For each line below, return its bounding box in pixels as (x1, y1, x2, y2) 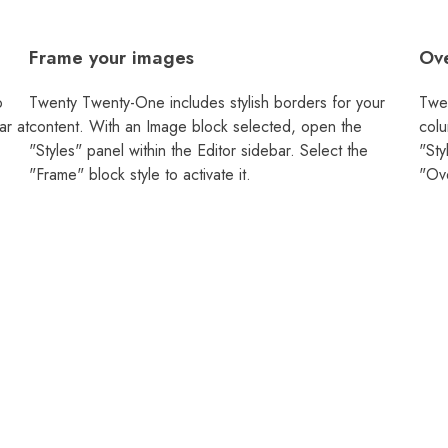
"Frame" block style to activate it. (29, 163, 251, 187)
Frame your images (29, 44, 194, 72)
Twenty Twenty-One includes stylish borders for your (29, 91, 385, 115)
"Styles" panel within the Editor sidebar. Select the (29, 139, 368, 163)
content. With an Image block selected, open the (29, 115, 362, 139)
